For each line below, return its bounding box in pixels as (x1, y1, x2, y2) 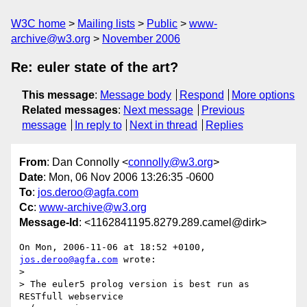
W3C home (11, 18, 66, 29)
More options (232, 89, 295, 101)
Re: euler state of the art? (11, 60, 178, 75)
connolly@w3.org (128, 156, 213, 169)
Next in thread (130, 119, 198, 131)
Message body (100, 89, 171, 101)
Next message (123, 104, 193, 116)
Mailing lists (77, 18, 135, 29)
